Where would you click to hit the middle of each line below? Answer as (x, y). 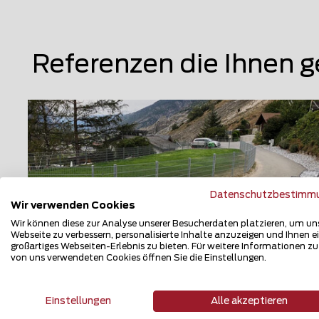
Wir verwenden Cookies (73, 205)
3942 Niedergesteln (108, 312)
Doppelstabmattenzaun (135, 289)
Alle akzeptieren (249, 301)
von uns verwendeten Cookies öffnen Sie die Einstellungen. (138, 257)
